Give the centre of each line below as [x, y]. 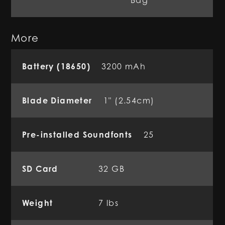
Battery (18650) [56, 66]
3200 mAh [124, 66]
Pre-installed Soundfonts [77, 135]
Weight [38, 203]
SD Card [40, 169]
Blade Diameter [57, 100]
